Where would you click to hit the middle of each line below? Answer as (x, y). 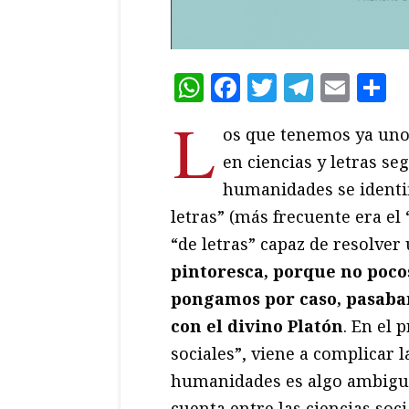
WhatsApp (278, 88)
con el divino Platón (257, 326)
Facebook (307, 88)
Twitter (330, 88)
